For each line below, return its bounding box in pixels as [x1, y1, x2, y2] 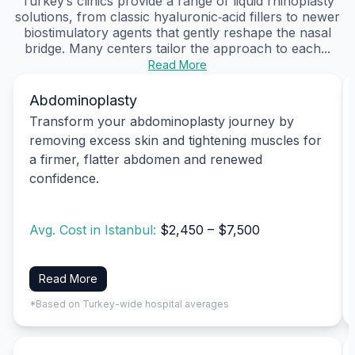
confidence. [29, 170, 99, 186]
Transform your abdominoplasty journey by [29, 113, 294, 129]
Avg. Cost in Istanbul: [29, 222, 160, 239]
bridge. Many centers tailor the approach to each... [25, 40, 330, 56]
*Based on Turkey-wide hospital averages [29, 297, 229, 310]
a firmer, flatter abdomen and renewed [29, 151, 262, 167]
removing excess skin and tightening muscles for [29, 132, 322, 148]
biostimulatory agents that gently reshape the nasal [24, 24, 331, 40]
